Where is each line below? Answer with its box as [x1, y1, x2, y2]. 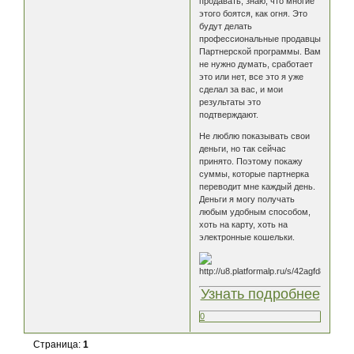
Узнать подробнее [200, 286, 320, 303]
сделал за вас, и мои [199, 85, 284, 95]
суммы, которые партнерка [199, 169, 310, 179]
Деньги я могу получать [199, 194, 296, 205]
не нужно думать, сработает [199, 59, 314, 70]
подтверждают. [199, 110, 259, 120]
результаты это [199, 97, 262, 107]
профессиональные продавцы [199, 34, 322, 44]
